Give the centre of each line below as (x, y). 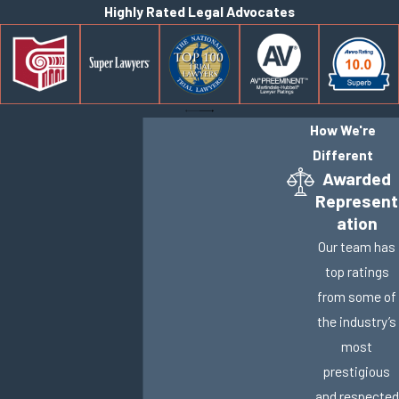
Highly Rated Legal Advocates (199, 12)
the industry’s (357, 322)
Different (342, 155)
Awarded (357, 179)
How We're (342, 130)
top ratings (357, 272)
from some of (357, 297)
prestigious (357, 371)
